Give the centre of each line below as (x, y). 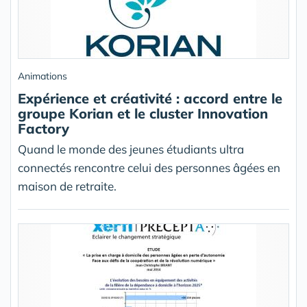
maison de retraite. (67, 186)
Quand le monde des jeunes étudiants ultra (131, 149)
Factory (44, 128)
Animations (42, 76)
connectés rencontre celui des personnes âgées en (149, 168)
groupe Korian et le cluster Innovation (143, 113)
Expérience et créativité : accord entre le (150, 98)
